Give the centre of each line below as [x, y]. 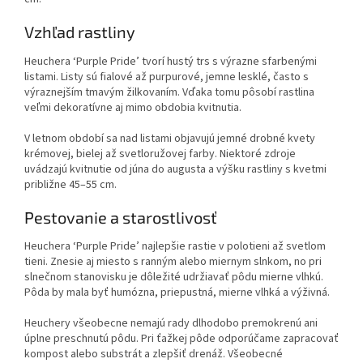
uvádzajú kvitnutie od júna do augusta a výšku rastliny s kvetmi [175, 169]
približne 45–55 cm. [70, 184]
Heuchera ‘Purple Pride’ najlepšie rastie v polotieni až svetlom [175, 247]
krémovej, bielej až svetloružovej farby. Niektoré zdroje [160, 154]
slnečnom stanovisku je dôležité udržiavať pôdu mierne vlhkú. [174, 278]
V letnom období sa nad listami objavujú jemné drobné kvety [170, 138]
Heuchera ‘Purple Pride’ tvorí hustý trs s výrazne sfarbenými [171, 61]
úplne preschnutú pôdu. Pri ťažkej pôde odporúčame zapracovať [181, 339]
